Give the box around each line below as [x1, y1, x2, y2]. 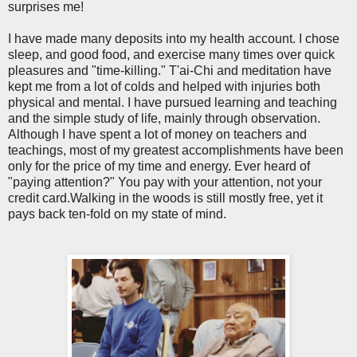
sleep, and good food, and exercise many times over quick [8, 47, 335, 61]
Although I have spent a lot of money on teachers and [8, 127, 307, 141]
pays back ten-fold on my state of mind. [8, 206, 226, 221]
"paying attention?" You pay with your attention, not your [8, 175, 322, 189]
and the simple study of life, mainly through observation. [8, 111, 320, 125]
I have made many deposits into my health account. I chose [8, 31, 339, 45]
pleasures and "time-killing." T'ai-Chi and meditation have [8, 63, 331, 77]
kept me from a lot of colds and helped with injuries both [8, 79, 320, 93]
